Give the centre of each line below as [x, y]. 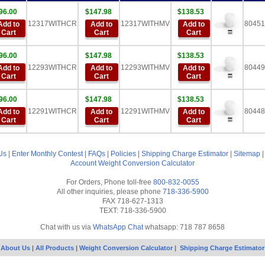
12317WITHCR [52, 24]
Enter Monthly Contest [47, 154]
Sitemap [247, 154]
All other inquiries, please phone [109, 192]
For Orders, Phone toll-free [109, 182]
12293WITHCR [52, 67]
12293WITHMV [145, 67]
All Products [56, 248]
